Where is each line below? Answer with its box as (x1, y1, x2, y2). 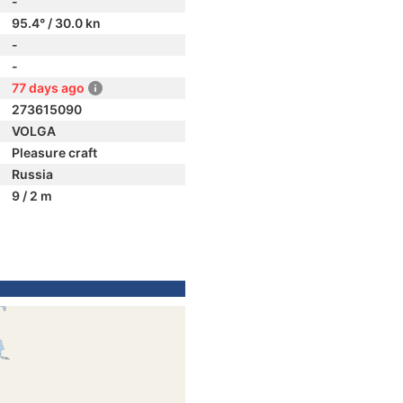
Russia (12, 166, 53, 182)
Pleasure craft (12, 145, 97, 160)
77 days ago (12, 80, 85, 95)
